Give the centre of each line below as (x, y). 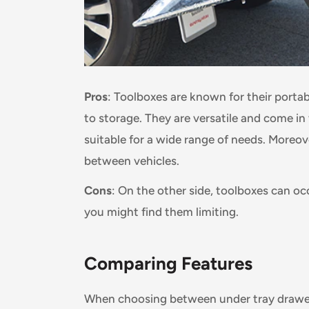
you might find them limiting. (161, 211)
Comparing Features (168, 264)
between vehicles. (132, 160)
